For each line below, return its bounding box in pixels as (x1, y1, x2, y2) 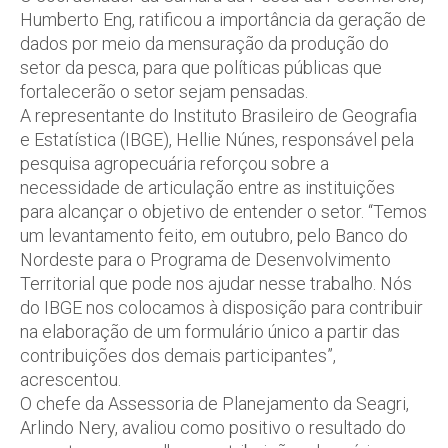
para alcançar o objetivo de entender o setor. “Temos (20, 200, 427, 222)
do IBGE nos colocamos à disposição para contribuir (20, 296, 423, 318)
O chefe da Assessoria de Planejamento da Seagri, (20, 392, 409, 414)
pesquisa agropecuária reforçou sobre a (20, 152, 329, 174)
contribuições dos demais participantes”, (20, 344, 336, 366)
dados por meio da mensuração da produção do (20, 32, 389, 54)
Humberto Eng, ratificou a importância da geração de (20, 8, 426, 30)
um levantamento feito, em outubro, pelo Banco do (20, 224, 408, 246)
